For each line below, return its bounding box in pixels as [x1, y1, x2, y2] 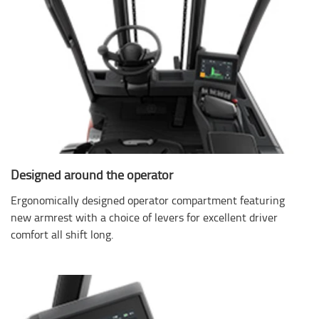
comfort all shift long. [11, 226, 113, 242]
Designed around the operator [11, 165, 173, 183]
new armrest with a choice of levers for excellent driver [11, 209, 278, 225]
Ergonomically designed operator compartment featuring [11, 192, 285, 208]
